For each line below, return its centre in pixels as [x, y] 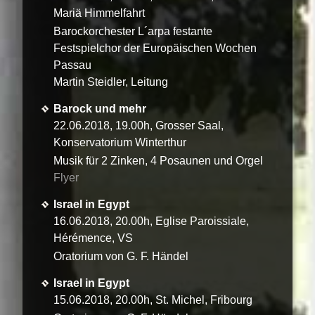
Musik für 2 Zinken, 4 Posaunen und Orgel [158, 160]
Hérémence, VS [93, 238]
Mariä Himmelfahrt [99, 13]
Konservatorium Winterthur [120, 143]
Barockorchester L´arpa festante [133, 31]
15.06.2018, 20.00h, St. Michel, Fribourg [153, 300]
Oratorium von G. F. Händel [121, 256]
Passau [72, 65]
